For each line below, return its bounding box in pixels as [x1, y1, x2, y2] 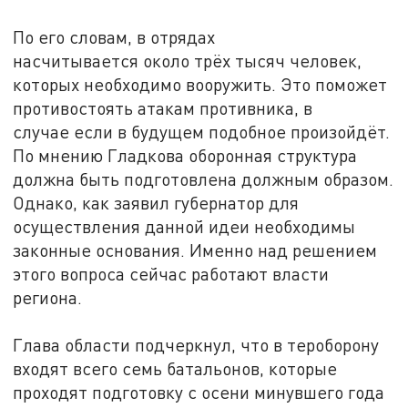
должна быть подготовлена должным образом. [13, 168, 394, 189]
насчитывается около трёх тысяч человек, [13, 49, 362, 71]
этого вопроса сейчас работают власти [13, 262, 330, 284]
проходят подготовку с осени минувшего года [13, 381, 385, 403]
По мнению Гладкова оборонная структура [13, 144, 358, 166]
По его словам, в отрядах [13, 25, 216, 47]
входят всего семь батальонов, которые [13, 357, 338, 379]
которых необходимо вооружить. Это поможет [13, 73, 388, 95]
